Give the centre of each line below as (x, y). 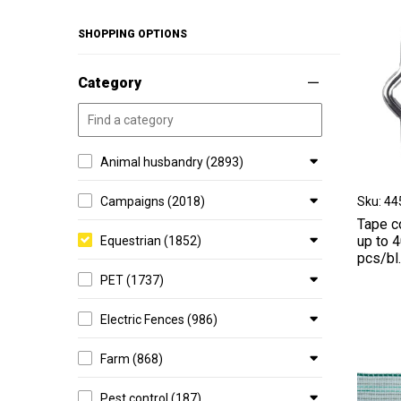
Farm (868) (132, 359)
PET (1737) (132, 280)
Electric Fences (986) (159, 320)
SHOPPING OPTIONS (132, 34)
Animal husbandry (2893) (172, 162)
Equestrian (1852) (151, 241)
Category (110, 83)
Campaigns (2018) (153, 201)
